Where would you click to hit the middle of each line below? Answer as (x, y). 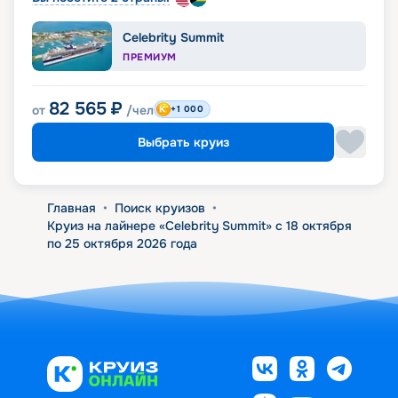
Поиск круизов (159, 208)
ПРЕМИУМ (150, 57)
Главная (71, 208)
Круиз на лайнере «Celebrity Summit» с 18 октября (199, 226)
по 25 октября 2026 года (122, 244)
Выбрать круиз (183, 143)
